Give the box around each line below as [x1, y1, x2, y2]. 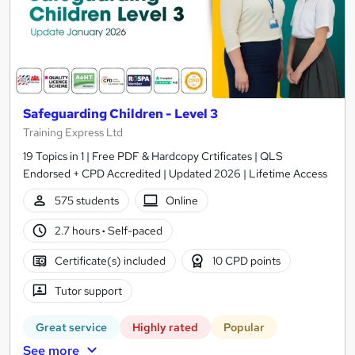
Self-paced [105, 223, 162, 238]
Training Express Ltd [23, 124, 123, 139]
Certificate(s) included [54, 253, 166, 268]
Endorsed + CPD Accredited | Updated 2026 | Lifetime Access [23, 166, 327, 181]
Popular [223, 319, 265, 334]
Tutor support [54, 283, 122, 298]
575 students [54, 193, 119, 208]
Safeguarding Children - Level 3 [23, 105, 218, 122]
